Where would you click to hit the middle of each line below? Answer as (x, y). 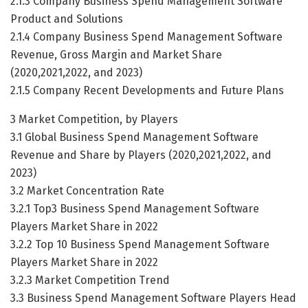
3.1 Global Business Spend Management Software (134, 137)
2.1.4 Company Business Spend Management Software (146, 36)
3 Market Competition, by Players (94, 119)
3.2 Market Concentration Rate (87, 190)
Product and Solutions (67, 19)
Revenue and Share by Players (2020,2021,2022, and (141, 155)
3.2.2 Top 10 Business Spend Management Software (140, 244)
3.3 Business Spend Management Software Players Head (153, 298)
